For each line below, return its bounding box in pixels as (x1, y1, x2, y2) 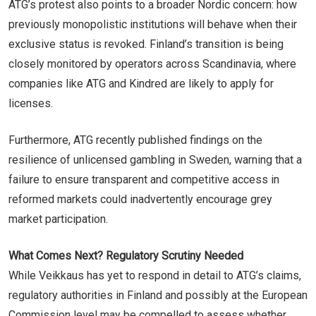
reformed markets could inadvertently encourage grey (8, 192, 272, 206)
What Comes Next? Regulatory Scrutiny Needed (8, 248, 243, 262)
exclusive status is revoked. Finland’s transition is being (8, 37, 284, 51)
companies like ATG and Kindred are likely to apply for (8, 76, 274, 90)
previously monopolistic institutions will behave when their (8, 17, 297, 31)
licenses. (8, 96, 53, 110)
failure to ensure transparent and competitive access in (8, 172, 279, 186)
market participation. (8, 212, 108, 226)
